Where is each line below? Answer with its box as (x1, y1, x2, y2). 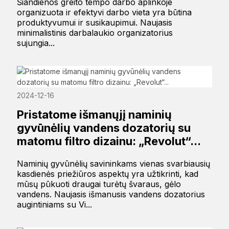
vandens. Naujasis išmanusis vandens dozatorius (16, 189, 205, 200)
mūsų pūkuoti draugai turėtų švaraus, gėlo (16, 179, 181, 190)
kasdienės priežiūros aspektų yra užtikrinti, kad (16, 169, 198, 179)
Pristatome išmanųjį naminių (16, 108, 172, 122)
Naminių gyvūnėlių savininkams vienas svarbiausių (16, 158, 210, 169)
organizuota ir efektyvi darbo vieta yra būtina (16, 7, 192, 18)
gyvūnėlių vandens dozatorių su (16, 121, 191, 135)
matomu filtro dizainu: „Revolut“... (16, 134, 201, 148)
